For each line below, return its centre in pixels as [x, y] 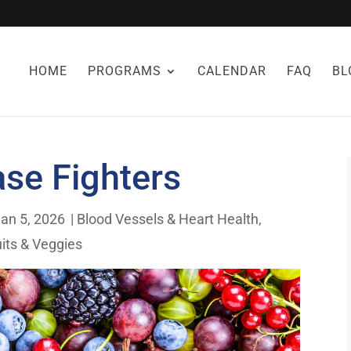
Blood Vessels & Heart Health [168, 219]
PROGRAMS [124, 71]
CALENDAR [232, 71]
